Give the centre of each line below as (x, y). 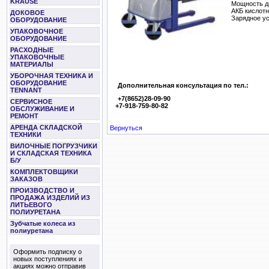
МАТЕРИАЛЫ (32, 64)
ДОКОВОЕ (27, 13)
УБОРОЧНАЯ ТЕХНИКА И (52, 76)
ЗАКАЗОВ (26, 179)
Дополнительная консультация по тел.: (183, 85)
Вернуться (126, 128)
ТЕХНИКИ (26, 134)
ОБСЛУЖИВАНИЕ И (42, 109)
